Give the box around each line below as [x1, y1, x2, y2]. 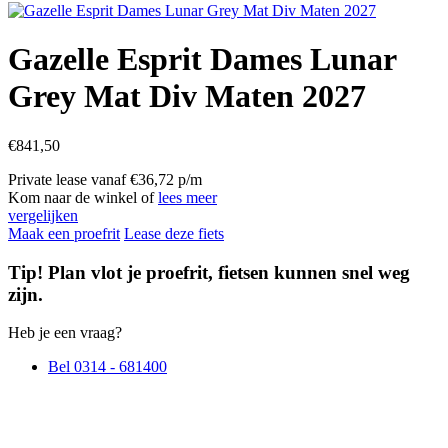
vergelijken [8, 206, 78, 224]
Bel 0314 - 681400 [48, 358, 167, 376]
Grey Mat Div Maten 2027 [8, 78, 366, 115]
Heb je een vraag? [8, 324, 122, 342]
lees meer [158, 188, 217, 206]
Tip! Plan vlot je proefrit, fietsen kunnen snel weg [8, 261, 410, 283]
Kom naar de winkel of [8, 188, 158, 206]
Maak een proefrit [8, 224, 120, 242]
